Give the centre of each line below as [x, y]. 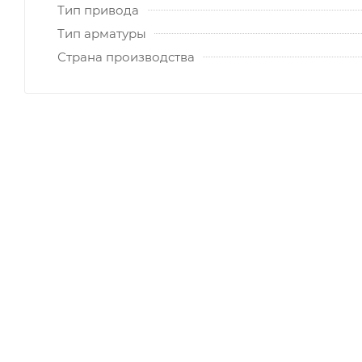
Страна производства [126, 57]
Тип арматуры [102, 33]
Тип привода [98, 10]
